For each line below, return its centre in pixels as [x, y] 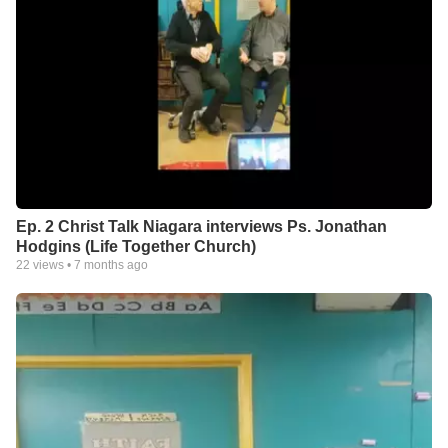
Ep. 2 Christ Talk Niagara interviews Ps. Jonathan [201, 226]
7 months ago [111, 264]
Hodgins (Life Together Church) [136, 246]
